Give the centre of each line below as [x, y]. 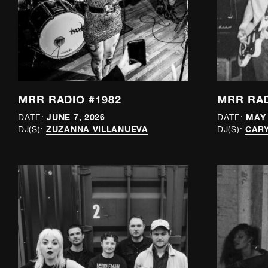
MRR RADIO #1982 [70, 100]
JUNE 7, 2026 [76, 117]
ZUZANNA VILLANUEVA [97, 129]
